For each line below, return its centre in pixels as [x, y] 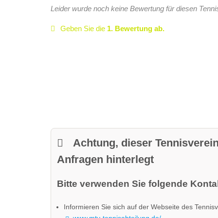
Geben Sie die [84, 29]
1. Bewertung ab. [136, 29]
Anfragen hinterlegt [105, 159]
